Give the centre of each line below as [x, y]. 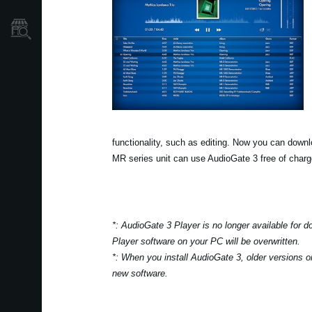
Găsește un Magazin [96, 29]
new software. [140, 273]
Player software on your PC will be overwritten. [206, 241]
